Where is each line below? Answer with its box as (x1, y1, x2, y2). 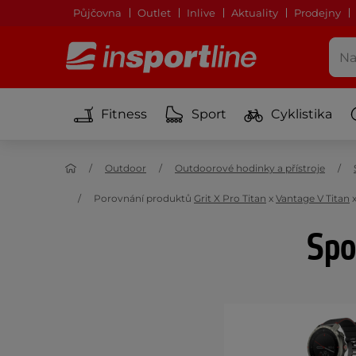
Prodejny (294, 6, 341, 19)
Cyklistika (271, 106, 332, 122)
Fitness (101, 106, 147, 122)
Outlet (137, 6, 171, 19)
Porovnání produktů (94, 192, 194, 204)
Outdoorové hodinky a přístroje (175, 162, 325, 174)
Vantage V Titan (276, 192, 350, 204)
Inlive (187, 6, 215, 19)
